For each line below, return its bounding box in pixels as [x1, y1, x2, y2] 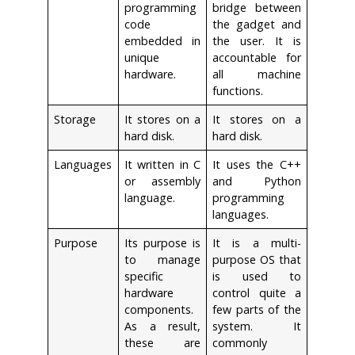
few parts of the [212, 301, 301, 317]
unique [124, 49, 160, 65]
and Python [212, 173, 301, 189]
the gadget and [212, 16, 301, 32]
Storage [54, 111, 97, 127]
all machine [212, 66, 301, 82]
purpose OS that [212, 251, 301, 267]
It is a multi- [212, 235, 301, 250]
